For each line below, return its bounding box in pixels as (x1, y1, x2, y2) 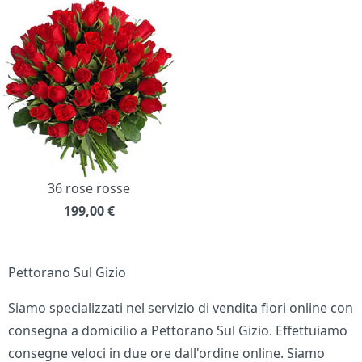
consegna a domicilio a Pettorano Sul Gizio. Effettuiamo (8, 322, 348, 340)
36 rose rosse (48, 179, 130, 198)
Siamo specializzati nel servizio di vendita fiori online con (8, 299, 354, 318)
